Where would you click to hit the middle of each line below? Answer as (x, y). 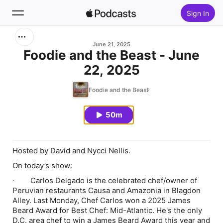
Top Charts (45, 116)
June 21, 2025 (111, 44)
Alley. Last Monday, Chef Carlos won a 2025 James (102, 200)
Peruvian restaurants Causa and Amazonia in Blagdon (107, 190)
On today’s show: (42, 166)
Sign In (198, 13)
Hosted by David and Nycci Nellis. (71, 151)
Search (37, 45)
